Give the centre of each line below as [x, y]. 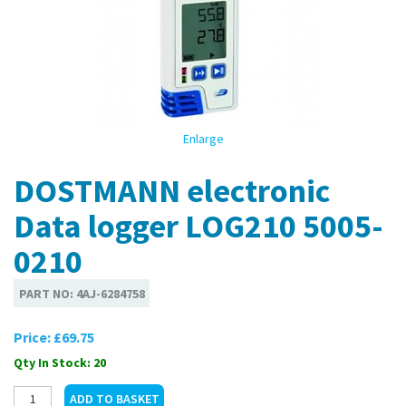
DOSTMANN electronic [172, 191]
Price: [34, 338]
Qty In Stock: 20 [60, 363]
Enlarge [203, 139]
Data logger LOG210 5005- [198, 226]
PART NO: [47, 293]
